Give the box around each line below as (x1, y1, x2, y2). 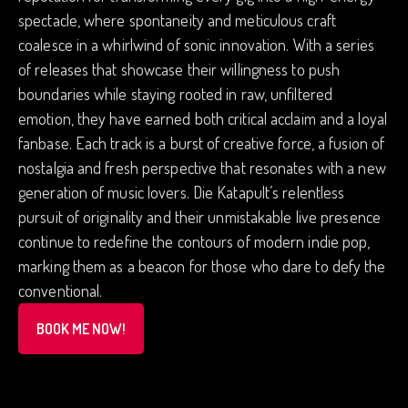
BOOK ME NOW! (36, 320, 126, 338)
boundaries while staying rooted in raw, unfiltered (18, 84, 333, 104)
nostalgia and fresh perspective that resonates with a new (18, 158, 386, 178)
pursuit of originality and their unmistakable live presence (18, 207, 381, 227)
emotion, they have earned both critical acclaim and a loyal (18, 108, 387, 128)
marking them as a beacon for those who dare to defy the (18, 256, 386, 276)
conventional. (18, 280, 103, 301)
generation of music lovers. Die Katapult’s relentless (18, 182, 345, 202)
